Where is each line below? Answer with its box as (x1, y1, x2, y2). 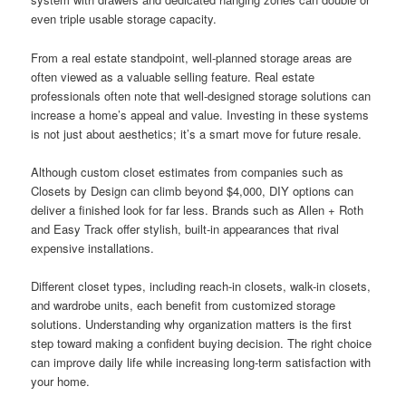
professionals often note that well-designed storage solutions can (31, 86, 372, 104)
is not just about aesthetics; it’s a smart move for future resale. (31, 124, 362, 142)
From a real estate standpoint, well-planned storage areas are (31, 48, 353, 66)
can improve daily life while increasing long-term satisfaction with (31, 353, 372, 371)
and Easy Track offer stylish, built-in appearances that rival (31, 219, 340, 237)
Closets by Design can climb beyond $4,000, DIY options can (31, 181, 354, 199)
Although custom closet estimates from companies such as (31, 162, 344, 180)
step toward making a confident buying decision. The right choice (31, 333, 372, 352)
